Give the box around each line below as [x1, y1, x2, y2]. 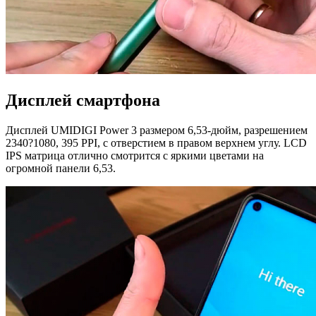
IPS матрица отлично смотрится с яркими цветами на [6, 150, 264, 162]
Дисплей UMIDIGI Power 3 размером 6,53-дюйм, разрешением [6, 124, 308, 137]
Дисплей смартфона [6, 91, 160, 110]
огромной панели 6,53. [6, 162, 116, 175]
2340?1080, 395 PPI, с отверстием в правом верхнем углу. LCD [6, 137, 307, 150]
